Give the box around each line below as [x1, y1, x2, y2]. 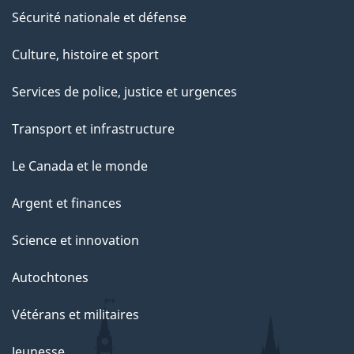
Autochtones [12, 269, 88, 287]
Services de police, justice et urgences [12, 83, 237, 101]
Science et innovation [12, 232, 139, 250]
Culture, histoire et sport [12, 46, 159, 64]
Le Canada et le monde [12, 157, 148, 175]
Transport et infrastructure [12, 120, 175, 138]
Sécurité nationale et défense [12, 9, 186, 27]
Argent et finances [12, 194, 122, 213]
